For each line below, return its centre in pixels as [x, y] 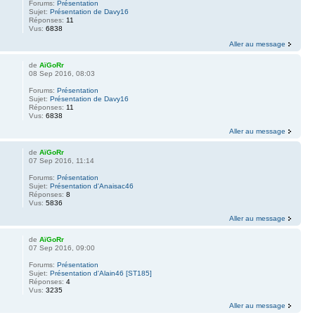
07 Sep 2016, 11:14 [61, 160]
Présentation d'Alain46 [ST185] [101, 273]
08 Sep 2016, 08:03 [62, 73]
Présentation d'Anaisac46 [91, 186]
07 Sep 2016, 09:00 [62, 247]
